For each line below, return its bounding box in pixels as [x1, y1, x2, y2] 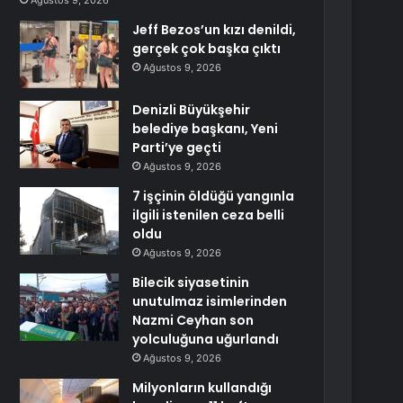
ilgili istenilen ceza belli [132, 206, 285, 224]
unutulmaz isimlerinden [132, 292, 288, 310]
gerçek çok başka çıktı [132, 40, 282, 58]
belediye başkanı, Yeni [132, 120, 279, 138]
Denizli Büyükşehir [132, 101, 251, 119]
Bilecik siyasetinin [132, 273, 250, 291]
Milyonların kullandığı [132, 379, 273, 397]
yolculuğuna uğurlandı [132, 330, 280, 348]
